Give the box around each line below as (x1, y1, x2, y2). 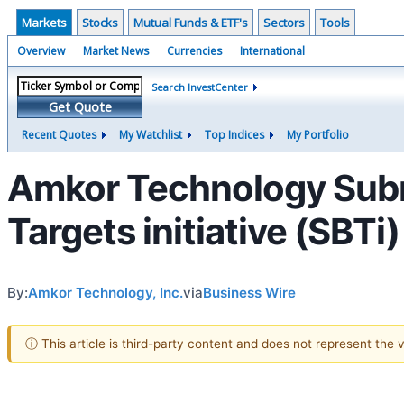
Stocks (82, 14, 118, 31)
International (240, 43, 305, 59)
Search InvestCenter (151, 80, 248, 94)
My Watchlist (119, 127, 182, 142)
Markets (22, 14, 67, 31)
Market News (83, 43, 149, 59)
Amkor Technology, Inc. (28, 283, 183, 301)
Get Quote (48, 98, 112, 115)
